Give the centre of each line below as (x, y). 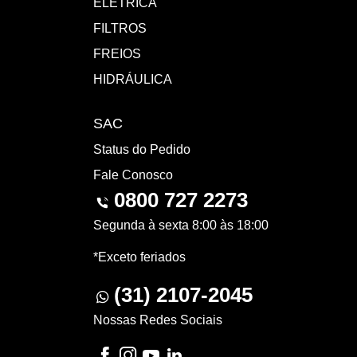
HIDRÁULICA (133, 80)
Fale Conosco (133, 175)
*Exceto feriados (139, 257)
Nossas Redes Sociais (158, 320)
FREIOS (117, 54)
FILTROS (120, 29)
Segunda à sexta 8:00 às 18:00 (181, 226)
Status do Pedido (142, 150)
